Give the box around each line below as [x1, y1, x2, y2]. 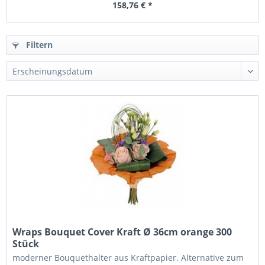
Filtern [24, 39, 53, 50]
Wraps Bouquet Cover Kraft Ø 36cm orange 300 [12, 225, 232, 239]
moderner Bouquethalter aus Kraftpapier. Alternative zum [12, 252, 244, 264]
